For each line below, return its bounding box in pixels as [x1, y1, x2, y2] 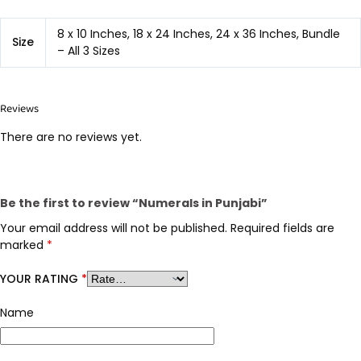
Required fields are [230, 219, 334, 236]
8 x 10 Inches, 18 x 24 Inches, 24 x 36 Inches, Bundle [57, 25, 340, 42]
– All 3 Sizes [57, 42, 120, 59]
